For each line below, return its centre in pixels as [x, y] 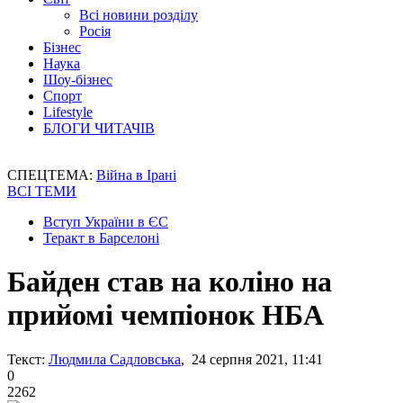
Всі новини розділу [139, 15]
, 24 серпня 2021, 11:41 [252, 359]
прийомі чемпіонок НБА [166, 315]
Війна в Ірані [136, 175]
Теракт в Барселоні [101, 238]
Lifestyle [68, 112]
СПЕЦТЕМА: [52, 175]
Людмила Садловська [115, 359]
